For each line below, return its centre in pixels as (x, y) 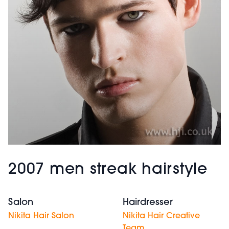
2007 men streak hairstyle (108, 170)
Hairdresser (148, 202)
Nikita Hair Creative (161, 216)
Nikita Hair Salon (41, 216)
